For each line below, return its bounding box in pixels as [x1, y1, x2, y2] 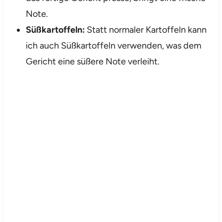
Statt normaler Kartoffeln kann [84, 24, 207, 35]
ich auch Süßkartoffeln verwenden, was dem [25, 40, 201, 51]
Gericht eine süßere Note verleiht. [25, 55, 160, 67]
